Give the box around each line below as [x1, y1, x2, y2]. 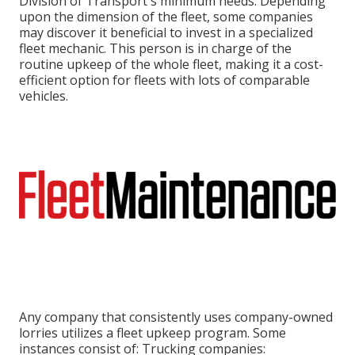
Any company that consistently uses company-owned [19, 307, 333, 326]
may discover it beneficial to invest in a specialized [19, 23, 313, 41]
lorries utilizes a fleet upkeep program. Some [19, 323, 286, 342]
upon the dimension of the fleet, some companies [19, 7, 313, 25]
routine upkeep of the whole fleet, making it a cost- [19, 55, 323, 73]
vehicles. [19, 86, 68, 105]
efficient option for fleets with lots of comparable [19, 71, 310, 89]
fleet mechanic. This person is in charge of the [19, 39, 292, 57]
